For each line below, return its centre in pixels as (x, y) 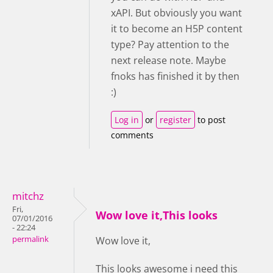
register (175, 120)
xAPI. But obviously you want (176, 13)
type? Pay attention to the (170, 44)
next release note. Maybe (168, 60)
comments (132, 135)
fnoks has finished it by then (175, 76)
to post (210, 120)
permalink (30, 239)
